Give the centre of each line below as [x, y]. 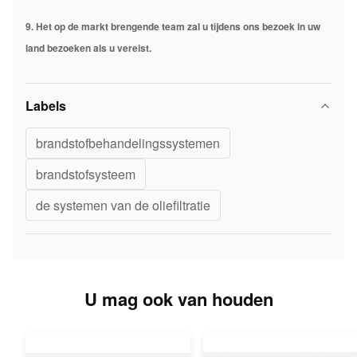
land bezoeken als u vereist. [88, 48]
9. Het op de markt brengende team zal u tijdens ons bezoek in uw [173, 26]
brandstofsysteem [86, 174]
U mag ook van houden [178, 299]
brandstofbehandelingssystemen [128, 143]
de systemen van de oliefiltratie [123, 205]
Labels [46, 106]
